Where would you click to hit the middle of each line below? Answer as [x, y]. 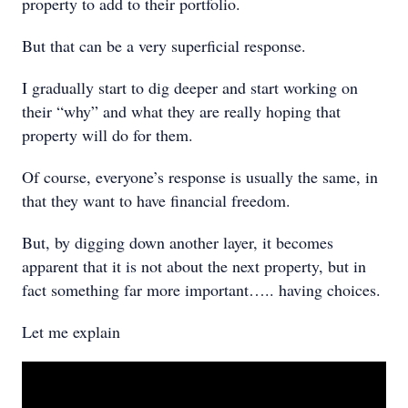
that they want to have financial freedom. [156, 200]
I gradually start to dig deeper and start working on [190, 87]
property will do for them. [107, 135]
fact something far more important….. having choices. [201, 290]
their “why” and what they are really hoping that [181, 111]
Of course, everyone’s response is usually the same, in [200, 177]
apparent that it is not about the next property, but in [194, 266]
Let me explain [71, 331]
